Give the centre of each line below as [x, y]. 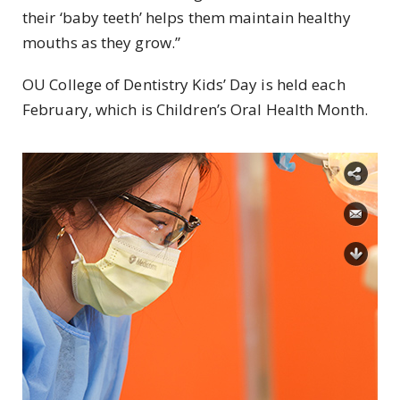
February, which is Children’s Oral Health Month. [195, 110]
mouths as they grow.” [102, 42]
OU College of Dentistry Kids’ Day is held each [184, 85]
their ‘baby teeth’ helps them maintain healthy [187, 17]
